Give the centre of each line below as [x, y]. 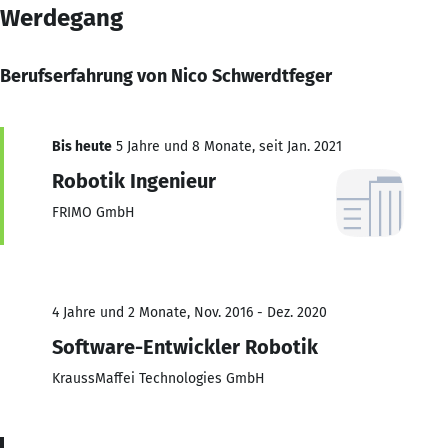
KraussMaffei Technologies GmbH [158, 378]
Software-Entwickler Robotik [185, 346]
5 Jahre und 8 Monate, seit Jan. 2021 [227, 146]
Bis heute [82, 146]
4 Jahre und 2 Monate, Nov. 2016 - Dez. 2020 [189, 312]
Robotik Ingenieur [134, 180]
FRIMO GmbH [93, 212]
